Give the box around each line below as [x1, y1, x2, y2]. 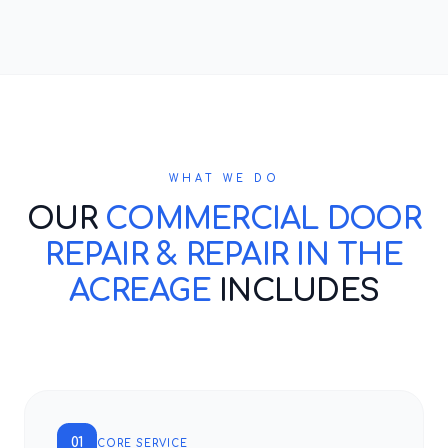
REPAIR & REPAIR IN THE [45, 239, 403, 272]
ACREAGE [69, 275, 211, 308]
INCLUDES [210, 275, 379, 308]
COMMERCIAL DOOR [105, 203, 421, 236]
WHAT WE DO [168, 173, 280, 184]
